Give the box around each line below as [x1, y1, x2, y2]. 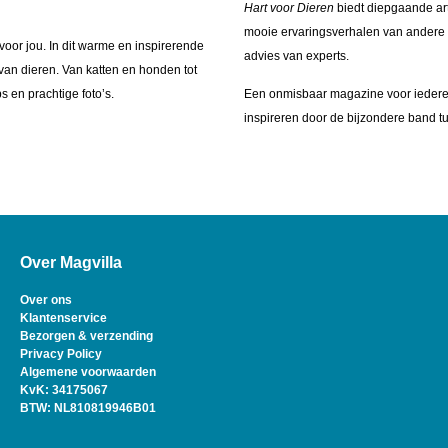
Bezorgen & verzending [19, 328, 153, 343]
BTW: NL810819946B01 [19, 400, 156, 415]
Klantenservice [19, 310, 107, 325]
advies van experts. [244, 49, 349, 64]
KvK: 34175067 [19, 382, 108, 397]
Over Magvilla [19, 253, 122, 271]
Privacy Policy [19, 346, 102, 361]
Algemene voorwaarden [19, 364, 156, 379]
